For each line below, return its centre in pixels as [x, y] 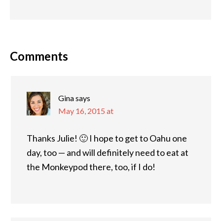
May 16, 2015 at [86, 110]
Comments [39, 56]
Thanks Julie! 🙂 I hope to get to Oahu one [107, 138]
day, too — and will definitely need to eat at [108, 152]
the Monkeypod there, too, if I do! [91, 166]
